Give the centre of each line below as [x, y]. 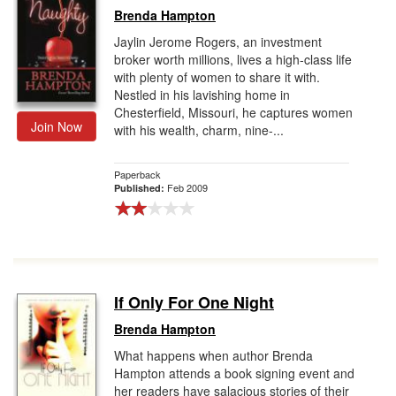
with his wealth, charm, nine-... [199, 130]
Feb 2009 [187, 187]
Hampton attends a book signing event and [234, 373]
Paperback [137, 174]
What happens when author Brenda [213, 355]
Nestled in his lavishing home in [202, 95]
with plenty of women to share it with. [217, 77]
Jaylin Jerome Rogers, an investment [218, 42]
